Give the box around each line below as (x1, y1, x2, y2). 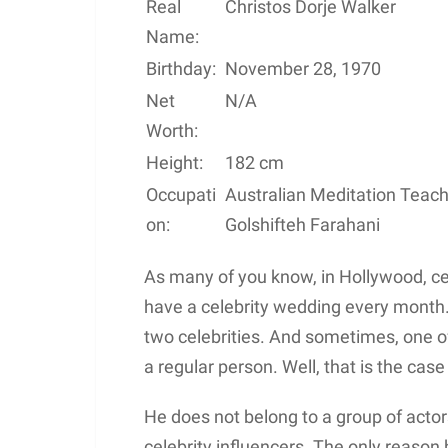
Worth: (146, 120, 198, 142)
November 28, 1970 (225, 58, 381, 80)
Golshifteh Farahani (225, 214, 380, 236)
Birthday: (146, 58, 216, 80)
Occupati (146, 184, 216, 206)
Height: (146, 152, 203, 174)
